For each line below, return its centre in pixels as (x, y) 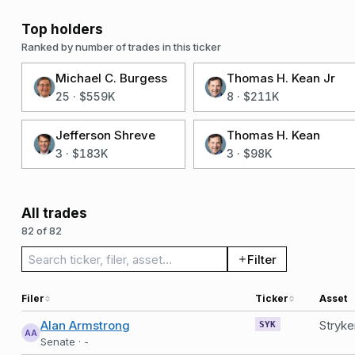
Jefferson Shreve (105, 135)
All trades (54, 213)
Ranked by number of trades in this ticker (121, 47)
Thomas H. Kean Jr (281, 78)
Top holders (62, 29)
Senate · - (65, 342)
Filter (262, 259)
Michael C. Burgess (111, 78)
